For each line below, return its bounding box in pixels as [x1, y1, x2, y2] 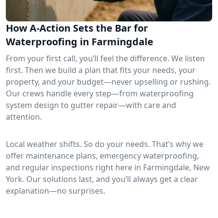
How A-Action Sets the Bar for [6, 21, 148, 35]
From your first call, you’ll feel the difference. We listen [6, 53, 205, 64]
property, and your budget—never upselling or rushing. [6, 76, 211, 87]
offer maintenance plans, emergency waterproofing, [6, 150, 199, 161]
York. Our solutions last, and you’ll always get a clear [6, 173, 198, 184]
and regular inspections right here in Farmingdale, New [6, 162, 210, 173]
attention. [6, 111, 42, 122]
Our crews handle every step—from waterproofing [6, 88, 194, 99]
